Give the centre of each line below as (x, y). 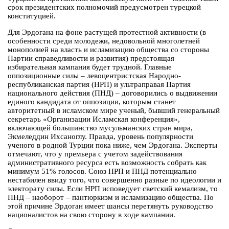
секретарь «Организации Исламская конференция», (94, 119)
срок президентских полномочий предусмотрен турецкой (104, 7)
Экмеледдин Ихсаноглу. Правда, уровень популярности (100, 137)
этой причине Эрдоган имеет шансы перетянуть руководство (110, 206)
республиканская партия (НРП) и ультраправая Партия (99, 85)
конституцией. (32, 16)
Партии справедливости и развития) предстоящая (91, 59)
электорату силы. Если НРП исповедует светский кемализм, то (113, 189)
